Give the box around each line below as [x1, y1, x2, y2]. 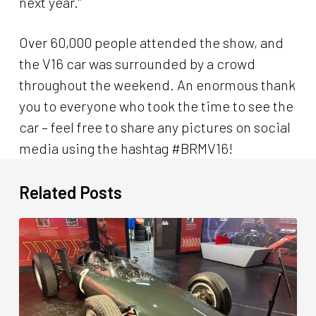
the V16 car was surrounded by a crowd [18, 55, 255, 72]
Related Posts [18, 181, 122, 202]
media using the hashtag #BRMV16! [18, 140, 233, 157]
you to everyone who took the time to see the [18, 97, 293, 114]
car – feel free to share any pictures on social [18, 119, 291, 135]
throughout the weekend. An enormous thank [18, 76, 296, 93]
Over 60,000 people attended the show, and [18, 34, 284, 51]
